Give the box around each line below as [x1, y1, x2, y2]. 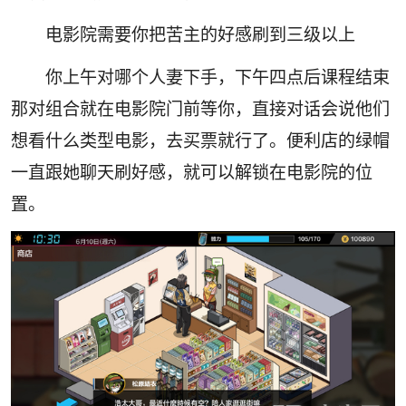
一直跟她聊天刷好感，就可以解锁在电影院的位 [10, 161, 372, 184]
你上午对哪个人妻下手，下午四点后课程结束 [45, 66, 391, 89]
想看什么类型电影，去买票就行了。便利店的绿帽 [10, 130, 390, 152]
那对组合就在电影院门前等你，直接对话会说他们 [10, 98, 390, 121]
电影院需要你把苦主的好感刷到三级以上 [45, 24, 356, 46]
